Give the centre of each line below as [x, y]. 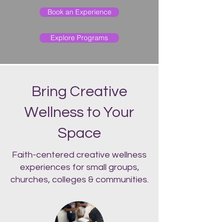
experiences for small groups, [79, 167]
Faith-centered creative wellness [79, 155]
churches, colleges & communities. [79, 179]
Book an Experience [79, 12]
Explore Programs [79, 37]
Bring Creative [79, 91]
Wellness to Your [79, 112]
